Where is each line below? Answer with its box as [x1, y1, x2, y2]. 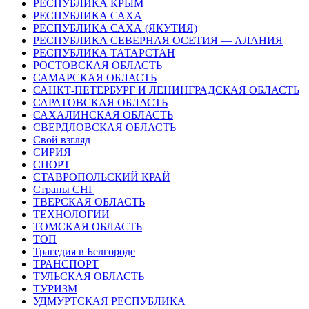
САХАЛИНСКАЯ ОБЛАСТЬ [33, 108, 173, 121]
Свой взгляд [33, 133, 90, 146]
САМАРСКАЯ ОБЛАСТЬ [33, 71, 157, 83]
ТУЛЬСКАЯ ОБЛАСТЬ [33, 270, 144, 282]
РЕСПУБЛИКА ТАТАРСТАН [33, 46, 175, 59]
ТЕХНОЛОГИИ [33, 208, 110, 220]
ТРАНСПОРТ [33, 257, 99, 270]
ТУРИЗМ [33, 282, 77, 295]
